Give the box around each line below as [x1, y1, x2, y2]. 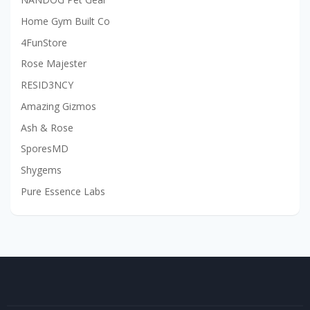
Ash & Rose [21, 120, 73, 134]
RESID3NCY [21, 78, 73, 92]
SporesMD [21, 142, 69, 156]
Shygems [21, 163, 62, 177]
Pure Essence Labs [21, 184, 105, 198]
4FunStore [21, 35, 67, 49]
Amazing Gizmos [21, 99, 96, 113]
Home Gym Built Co [21, 14, 110, 28]
